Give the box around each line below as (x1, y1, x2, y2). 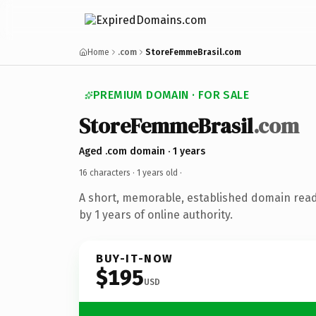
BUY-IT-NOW (96, 251, 174, 265)
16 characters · (79, 167, 137, 178)
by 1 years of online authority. (79, 207, 233, 221)
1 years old (137, 167, 178, 178)
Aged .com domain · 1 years (79, 145, 205, 157)
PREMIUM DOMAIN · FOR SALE (93, 88, 249, 102)
